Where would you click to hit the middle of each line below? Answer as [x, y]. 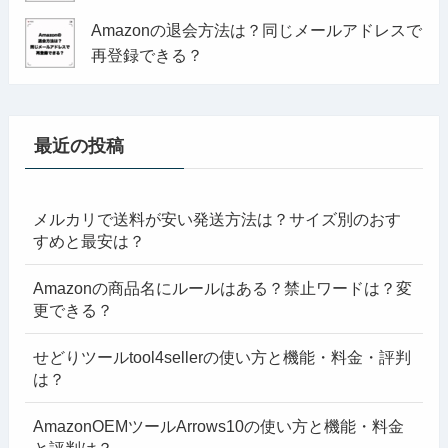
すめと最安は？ [89, 240]
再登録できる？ [146, 54]
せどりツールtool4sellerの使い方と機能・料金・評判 [222, 357]
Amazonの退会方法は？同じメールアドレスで [256, 29]
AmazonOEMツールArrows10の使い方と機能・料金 [219, 426]
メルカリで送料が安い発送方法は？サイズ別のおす [217, 218]
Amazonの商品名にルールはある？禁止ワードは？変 [223, 287]
